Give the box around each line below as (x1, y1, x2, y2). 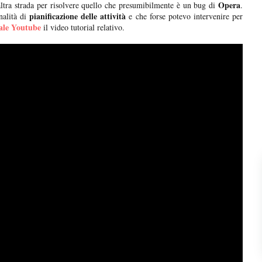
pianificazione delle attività (26, 10, 126, 23)
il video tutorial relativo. (41, 22, 125, 33)
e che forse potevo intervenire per (126, 11, 243, 22)
